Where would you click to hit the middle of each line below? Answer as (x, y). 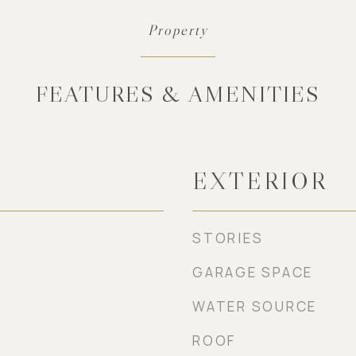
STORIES (228, 238)
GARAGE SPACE (253, 272)
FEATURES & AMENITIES (178, 94)
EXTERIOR (260, 181)
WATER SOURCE (255, 306)
